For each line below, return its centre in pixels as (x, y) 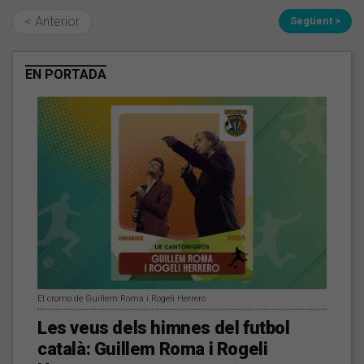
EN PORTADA (66, 75)
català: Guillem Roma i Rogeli (153, 349)
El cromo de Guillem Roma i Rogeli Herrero (121, 299)
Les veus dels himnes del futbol (164, 328)
